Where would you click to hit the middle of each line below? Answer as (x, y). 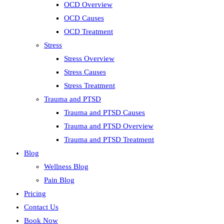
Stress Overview (89, 58)
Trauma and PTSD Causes (104, 112)
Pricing (35, 193)
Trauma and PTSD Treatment (109, 139)
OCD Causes (84, 18)
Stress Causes (85, 72)
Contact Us (41, 207)
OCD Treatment (88, 31)
